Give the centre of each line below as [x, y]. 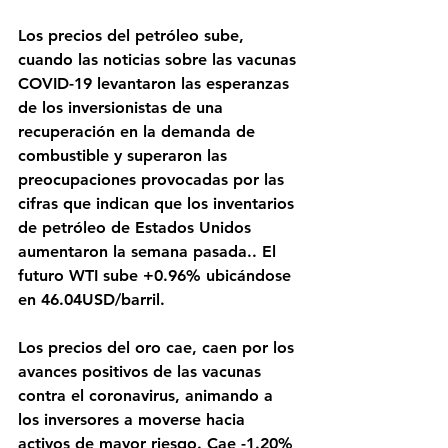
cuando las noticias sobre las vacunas [159, 59]
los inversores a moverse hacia [134, 419]
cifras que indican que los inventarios [158, 203]
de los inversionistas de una [123, 107]
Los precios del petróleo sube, [133, 35]
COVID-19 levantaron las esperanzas [156, 83]
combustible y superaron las [125, 155]
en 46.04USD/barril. [91, 299]
